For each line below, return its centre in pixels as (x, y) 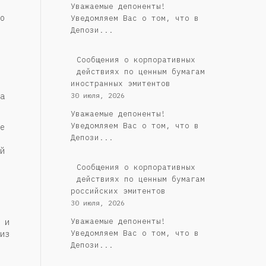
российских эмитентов (118, 191)
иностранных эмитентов (120, 84)
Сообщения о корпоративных (136, 60)
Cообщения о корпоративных (136, 167)
